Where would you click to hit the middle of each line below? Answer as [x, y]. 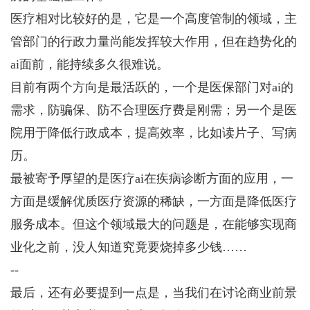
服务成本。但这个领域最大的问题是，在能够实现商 [154, 224]
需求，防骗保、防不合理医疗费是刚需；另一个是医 [154, 110]
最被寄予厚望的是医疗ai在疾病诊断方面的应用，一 [152, 179]
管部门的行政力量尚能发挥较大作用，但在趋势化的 [154, 42]
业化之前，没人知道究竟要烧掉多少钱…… [129, 247]
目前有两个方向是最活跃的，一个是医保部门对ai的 [152, 87]
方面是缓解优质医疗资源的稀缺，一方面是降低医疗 [154, 201]
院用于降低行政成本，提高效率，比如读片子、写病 [154, 133]
